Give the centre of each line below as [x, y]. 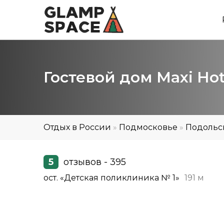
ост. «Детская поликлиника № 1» [111, 178]
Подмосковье [148, 127]
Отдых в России [77, 127]
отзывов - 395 [95, 162]
